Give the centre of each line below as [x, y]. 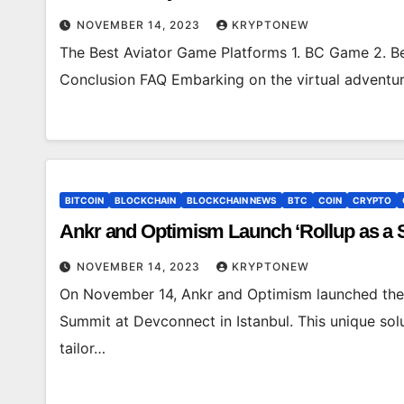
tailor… [83, 348]
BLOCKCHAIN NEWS [232, 200]
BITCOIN [84, 200]
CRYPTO [372, 200]
